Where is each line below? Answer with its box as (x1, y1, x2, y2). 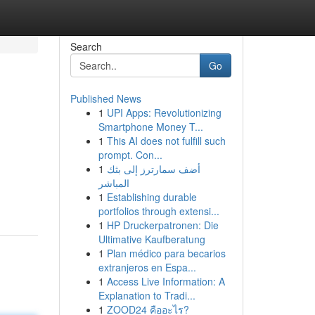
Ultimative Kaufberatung (98, 232, 205, 246)
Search (70, 39, 102, 53)
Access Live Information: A (106, 274, 225, 288)
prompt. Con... (98, 148, 162, 162)
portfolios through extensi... (98, 204, 219, 218)
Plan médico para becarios (106, 246, 226, 260)
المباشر (98, 176, 129, 190)
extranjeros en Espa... (98, 260, 196, 274)
